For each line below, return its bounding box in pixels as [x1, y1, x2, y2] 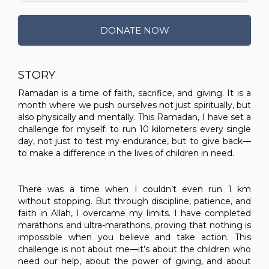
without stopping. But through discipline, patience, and [18, 195, 251, 207]
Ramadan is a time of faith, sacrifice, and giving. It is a [18, 87, 251, 98]
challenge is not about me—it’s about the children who [18, 243, 251, 255]
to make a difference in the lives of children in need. [18, 147, 234, 159]
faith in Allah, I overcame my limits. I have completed [18, 207, 251, 219]
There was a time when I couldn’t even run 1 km [18, 183, 251, 195]
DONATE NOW [100, 24, 169, 36]
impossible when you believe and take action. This [18, 231, 251, 243]
